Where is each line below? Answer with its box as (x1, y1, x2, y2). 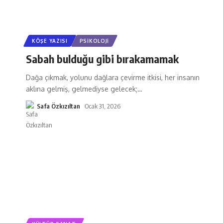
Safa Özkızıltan (37, 102, 80, 110)
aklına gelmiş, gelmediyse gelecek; (26, 84, 137, 93)
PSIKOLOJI (79, 37, 110, 44)
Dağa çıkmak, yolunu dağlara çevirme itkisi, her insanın (26, 73, 200, 82)
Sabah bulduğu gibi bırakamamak (26, 51, 179, 66)
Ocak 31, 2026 (84, 102, 120, 110)
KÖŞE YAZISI (32, 37, 68, 44)
